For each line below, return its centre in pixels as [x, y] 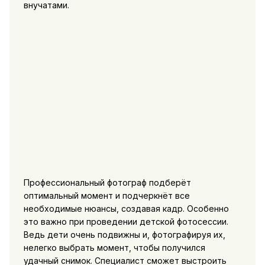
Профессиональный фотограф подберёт [107, 182]
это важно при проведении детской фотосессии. [126, 221]
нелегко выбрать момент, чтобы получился [114, 247]
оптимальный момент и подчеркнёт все [106, 195]
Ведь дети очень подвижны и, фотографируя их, [124, 234]
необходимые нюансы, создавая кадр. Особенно [126, 208]
